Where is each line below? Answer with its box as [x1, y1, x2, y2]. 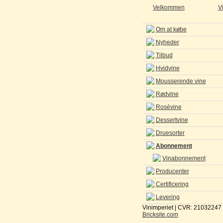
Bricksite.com [142, 211, 178, 218]
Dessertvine [155, 116, 188, 123]
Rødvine [155, 91, 179, 98]
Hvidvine [155, 65, 180, 72]
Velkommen [153, 4, 185, 11]
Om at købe [155, 26, 187, 33]
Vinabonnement [162, 155, 206, 162]
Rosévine [155, 104, 182, 111]
